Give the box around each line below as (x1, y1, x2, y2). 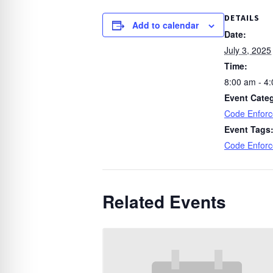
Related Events (102, 189, 226, 214)
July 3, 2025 (224, 44, 271, 57)
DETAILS (224, 12, 260, 24)
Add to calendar (132, 19, 199, 32)
